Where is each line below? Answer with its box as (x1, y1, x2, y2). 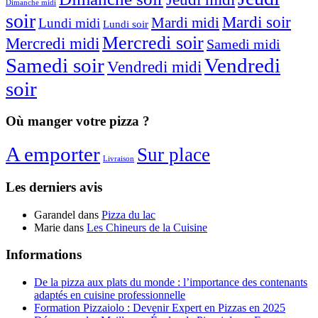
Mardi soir (222, 13, 291, 31)
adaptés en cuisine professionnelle (34, 289, 185, 301)
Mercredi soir (102, 32, 204, 53)
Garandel (34, 208, 75, 221)
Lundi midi (38, 15, 100, 31)
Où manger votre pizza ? (6, 114, 150, 129)
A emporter (6, 143, 100, 166)
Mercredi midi (6, 34, 99, 53)
